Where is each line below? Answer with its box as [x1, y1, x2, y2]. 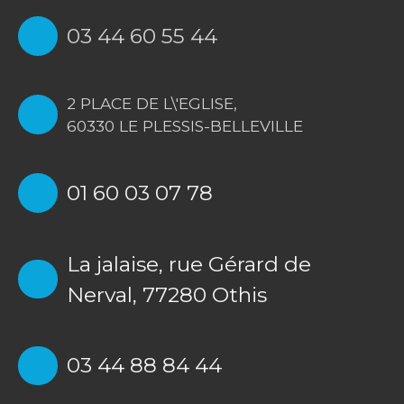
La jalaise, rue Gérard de [66, 251, 311, 277]
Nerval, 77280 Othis [66, 281, 267, 308]
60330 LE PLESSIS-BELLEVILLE [66, 115, 303, 135]
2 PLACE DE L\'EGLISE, [66, 93, 237, 113]
